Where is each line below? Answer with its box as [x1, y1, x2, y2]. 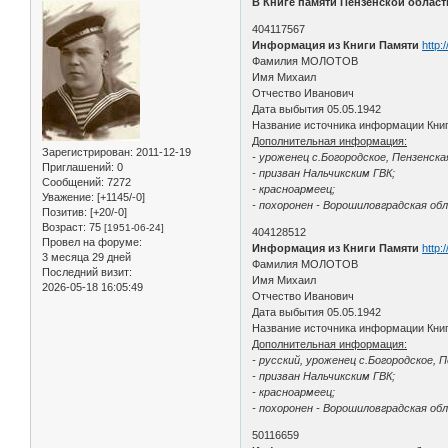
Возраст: [42, 220, 86, 233]
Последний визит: [42, 265, 132, 278]
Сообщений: [42, 175, 104, 188]
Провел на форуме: [42, 235, 142, 248]
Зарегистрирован [42, 145, 130, 158]
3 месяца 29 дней [42, 250, 131, 263]
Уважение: [42, 190, 94, 203]
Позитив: [42, 205, 87, 218]
